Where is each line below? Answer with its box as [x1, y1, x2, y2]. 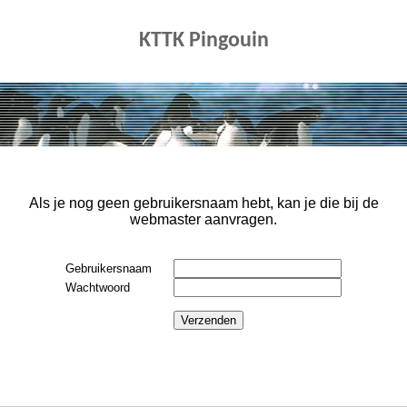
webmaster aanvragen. [130, 212, 277, 228]
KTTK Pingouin [138, 30, 269, 53]
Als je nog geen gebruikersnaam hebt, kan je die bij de [28, 195, 379, 212]
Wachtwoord [65, 281, 152, 295]
